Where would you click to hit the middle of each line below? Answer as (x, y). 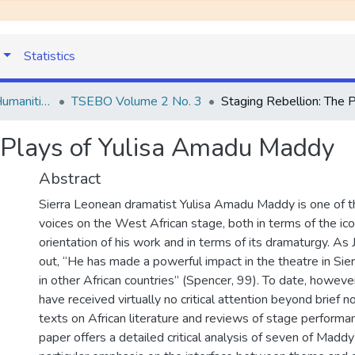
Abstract (70, 179)
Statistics (49, 56)
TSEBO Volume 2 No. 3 (137, 101)
